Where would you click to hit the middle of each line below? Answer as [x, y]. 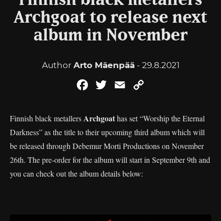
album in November [110, 36]
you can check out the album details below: [76, 173]
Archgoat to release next [110, 18]
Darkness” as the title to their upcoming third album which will [107, 132]
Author [57, 65]
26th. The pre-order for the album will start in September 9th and [110, 160]
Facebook [109, 85]
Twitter [122, 85]
